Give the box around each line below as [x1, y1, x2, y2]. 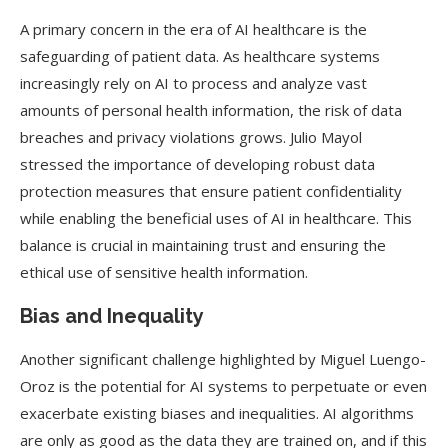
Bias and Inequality [20, 304, 204, 328]
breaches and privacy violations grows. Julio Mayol [20, 127, 362, 147]
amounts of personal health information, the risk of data [20, 100, 402, 120]
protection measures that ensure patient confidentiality [20, 181, 402, 201]
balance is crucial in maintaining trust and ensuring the [20, 235, 386, 255]
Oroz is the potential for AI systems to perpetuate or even [20, 376, 427, 396]
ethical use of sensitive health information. [20, 262, 308, 282]
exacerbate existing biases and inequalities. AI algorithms [20, 403, 414, 423]
